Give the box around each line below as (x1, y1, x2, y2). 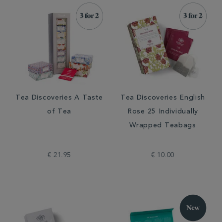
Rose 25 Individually (127, 109, 198, 115)
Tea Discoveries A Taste (15, 95, 104, 102)
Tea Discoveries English (120, 95, 206, 102)
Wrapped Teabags (129, 122, 196, 129)
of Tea (47, 109, 72, 115)
